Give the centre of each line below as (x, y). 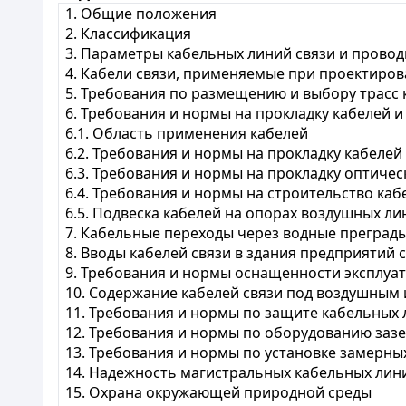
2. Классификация (129, 34)
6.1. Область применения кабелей (187, 133)
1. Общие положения (141, 14)
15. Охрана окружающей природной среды (219, 392)
